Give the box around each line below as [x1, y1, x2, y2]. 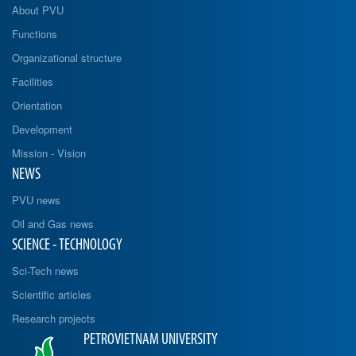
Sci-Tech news [12, 262, 79, 278]
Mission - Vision [12, 145, 86, 161]
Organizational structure [12, 49, 122, 65]
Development [12, 121, 72, 137]
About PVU [12, 2, 64, 17]
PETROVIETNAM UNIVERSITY [83, 331, 218, 348]
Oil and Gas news [12, 215, 94, 231]
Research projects [12, 310, 95, 326]
